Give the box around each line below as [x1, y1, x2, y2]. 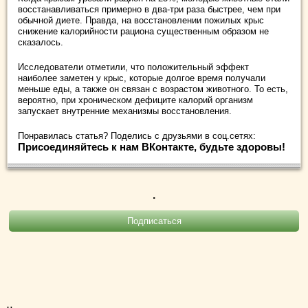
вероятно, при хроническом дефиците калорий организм [18, 95, 253, 105]
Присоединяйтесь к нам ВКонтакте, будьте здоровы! [18, 141, 285, 153]
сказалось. [18, 37, 63, 47]
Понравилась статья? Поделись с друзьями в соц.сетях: [18, 131, 256, 141]
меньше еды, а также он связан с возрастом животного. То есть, [18, 84, 288, 94]
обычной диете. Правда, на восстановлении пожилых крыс [18, 15, 264, 25]
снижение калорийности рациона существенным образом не [18, 26, 269, 36]
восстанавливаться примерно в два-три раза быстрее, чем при [18, 4, 280, 14]
